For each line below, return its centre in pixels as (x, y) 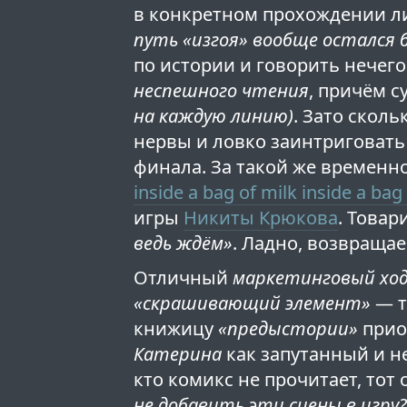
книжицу (176, 329)
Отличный (184, 278)
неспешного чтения (222, 91)
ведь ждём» (184, 243)
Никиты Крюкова (261, 218)
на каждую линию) (214, 116)
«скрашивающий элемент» (253, 303)
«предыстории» (288, 329)
